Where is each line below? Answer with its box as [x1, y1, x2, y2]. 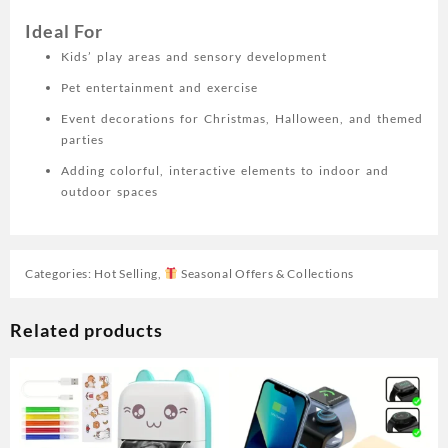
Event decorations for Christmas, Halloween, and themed [61, 111, 423, 127]
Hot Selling [94, 266, 159, 282]
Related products [10, 319, 163, 342]
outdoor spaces [61, 184, 158, 200]
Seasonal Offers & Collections [178, 266, 355, 282]
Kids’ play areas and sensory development [61, 49, 327, 65]
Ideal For [25, 20, 103, 43]
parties [61, 132, 104, 148]
